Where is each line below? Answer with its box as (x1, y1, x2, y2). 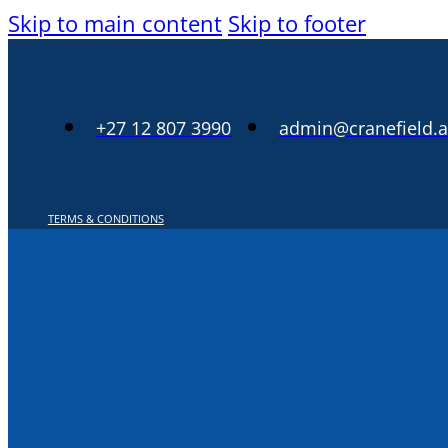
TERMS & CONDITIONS (47, 210, 164, 226)
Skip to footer (228, 8, 366, 39)
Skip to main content (8, 8, 222, 39)
